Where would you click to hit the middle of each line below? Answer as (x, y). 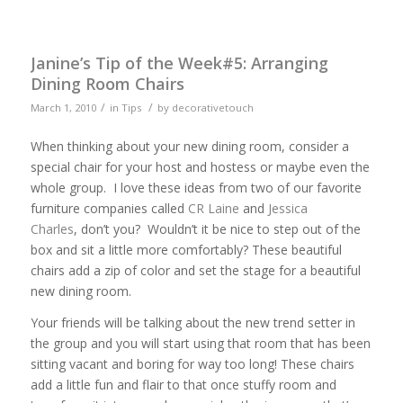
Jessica (287, 209)
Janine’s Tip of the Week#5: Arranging (179, 63)
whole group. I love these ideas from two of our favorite (196, 188)
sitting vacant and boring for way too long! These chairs (192, 364)
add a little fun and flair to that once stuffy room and (183, 385)
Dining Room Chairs (107, 84)
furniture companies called (107, 209)
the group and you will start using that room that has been (200, 344)
